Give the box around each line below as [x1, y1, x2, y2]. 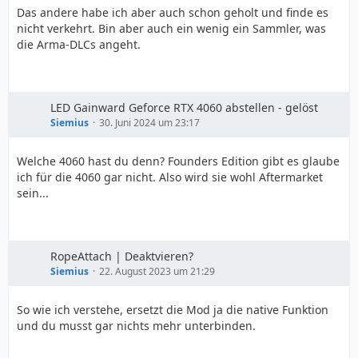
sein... [17, 185, 49, 201]
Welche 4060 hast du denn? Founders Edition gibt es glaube [17, 153, 340, 169]
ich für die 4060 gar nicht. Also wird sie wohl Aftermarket [17, 169, 323, 185]
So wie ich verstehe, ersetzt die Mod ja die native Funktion [17, 302, 328, 317]
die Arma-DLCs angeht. [17, 37, 141, 52]
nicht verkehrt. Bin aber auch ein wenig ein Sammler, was [17, 21, 326, 36]
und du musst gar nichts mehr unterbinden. [17, 318, 256, 333]
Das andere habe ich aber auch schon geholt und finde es [17, 5, 328, 20]
